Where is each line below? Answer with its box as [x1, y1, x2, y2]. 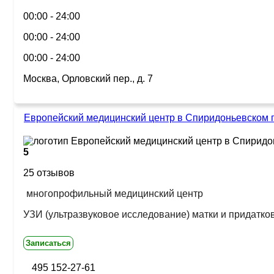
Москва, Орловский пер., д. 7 [23, 73, 153, 84]
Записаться [26, 239, 71, 248]
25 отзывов [23, 168, 75, 178]
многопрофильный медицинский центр [26, 188, 203, 199]
